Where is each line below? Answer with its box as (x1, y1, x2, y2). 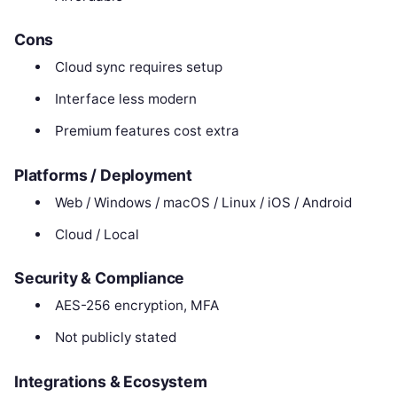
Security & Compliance (14, 269, 185, 288)
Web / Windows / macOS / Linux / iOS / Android (54, 193, 352, 211)
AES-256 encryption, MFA (54, 297, 219, 315)
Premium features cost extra (54, 122, 239, 140)
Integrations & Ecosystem (14, 372, 207, 392)
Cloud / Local (54, 225, 139, 243)
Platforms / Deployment (14, 165, 193, 184)
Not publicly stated (54, 329, 176, 346)
